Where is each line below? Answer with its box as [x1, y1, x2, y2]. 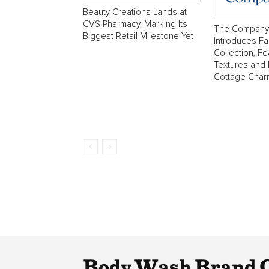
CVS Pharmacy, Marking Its [83, 20, 187, 29]
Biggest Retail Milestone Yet [83, 32, 193, 41]
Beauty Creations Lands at [83, 8, 187, 17]
